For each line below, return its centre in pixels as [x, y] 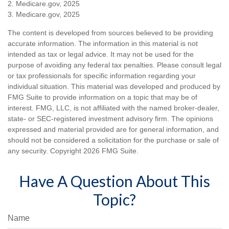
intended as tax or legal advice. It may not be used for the [101, 54]
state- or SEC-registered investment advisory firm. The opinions [110, 118]
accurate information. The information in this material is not [103, 43]
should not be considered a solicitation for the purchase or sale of [113, 140]
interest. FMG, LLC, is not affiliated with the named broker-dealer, [113, 108]
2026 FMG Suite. [111, 151]
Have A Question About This [114, 181]
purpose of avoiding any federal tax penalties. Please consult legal [114, 65]
